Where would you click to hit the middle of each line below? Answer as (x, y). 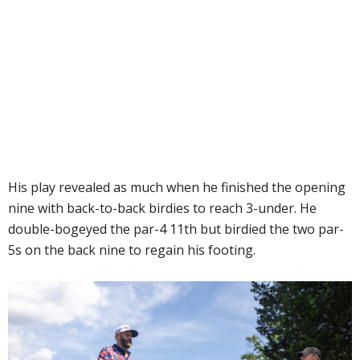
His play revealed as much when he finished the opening (177, 188)
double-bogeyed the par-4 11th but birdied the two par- (176, 229)
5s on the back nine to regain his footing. (132, 250)
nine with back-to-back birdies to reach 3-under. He (162, 209)
